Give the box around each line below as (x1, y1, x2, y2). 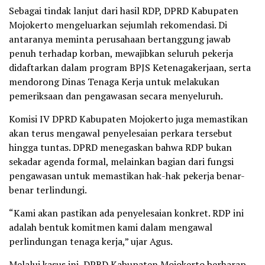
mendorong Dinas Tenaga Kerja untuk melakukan (9, 75, 219, 89)
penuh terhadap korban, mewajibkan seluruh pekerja (9, 47, 233, 60)
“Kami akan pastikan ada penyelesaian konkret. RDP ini (9, 206, 244, 220)
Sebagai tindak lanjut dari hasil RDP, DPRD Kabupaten (9, 4, 238, 18)
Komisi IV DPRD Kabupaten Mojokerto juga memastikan (9, 112, 248, 126)
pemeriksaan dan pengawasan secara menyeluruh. (9, 89, 223, 103)
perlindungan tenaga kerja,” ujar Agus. (9, 235, 173, 248)
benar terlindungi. (9, 183, 87, 197)
